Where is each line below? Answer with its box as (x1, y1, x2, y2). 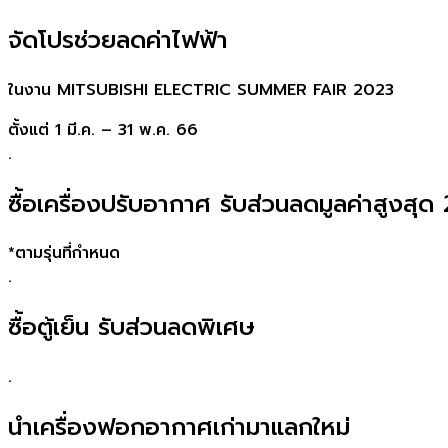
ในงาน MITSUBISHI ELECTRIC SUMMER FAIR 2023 (8, 77, 394, 102)
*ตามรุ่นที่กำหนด (8, 241, 120, 266)
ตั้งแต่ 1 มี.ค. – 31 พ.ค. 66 (8, 117, 198, 142)
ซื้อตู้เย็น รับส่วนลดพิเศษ (8, 309, 255, 346)
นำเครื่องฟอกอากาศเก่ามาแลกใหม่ (8, 409, 350, 446)
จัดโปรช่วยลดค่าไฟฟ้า (8, 21, 228, 58)
